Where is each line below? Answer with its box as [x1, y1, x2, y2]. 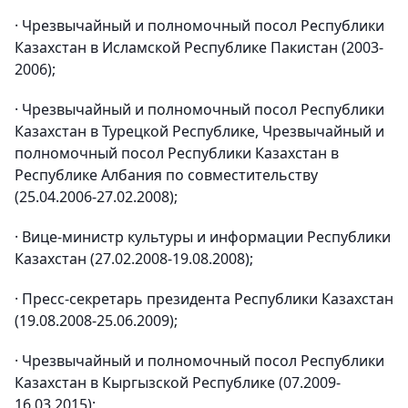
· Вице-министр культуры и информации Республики [15, 227, 391, 247]
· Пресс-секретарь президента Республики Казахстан [15, 289, 393, 309]
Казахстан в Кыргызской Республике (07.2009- [15, 372, 341, 393]
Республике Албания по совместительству [15, 165, 318, 185]
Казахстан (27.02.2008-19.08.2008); [15, 249, 253, 269]
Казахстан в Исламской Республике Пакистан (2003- [15, 37, 383, 57]
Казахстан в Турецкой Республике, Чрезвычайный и [15, 121, 384, 141]
